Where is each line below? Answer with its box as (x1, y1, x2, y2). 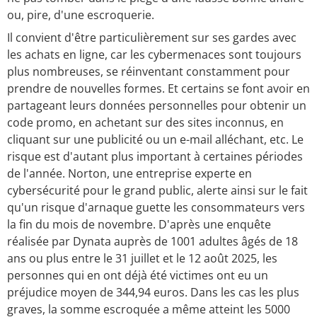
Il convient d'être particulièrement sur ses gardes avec (7, 30, 296, 46)
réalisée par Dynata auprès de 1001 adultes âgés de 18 (7, 234, 298, 250)
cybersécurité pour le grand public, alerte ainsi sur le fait (7, 183, 308, 199)
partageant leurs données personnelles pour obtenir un (7, 98, 306, 114)
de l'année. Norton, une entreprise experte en (7, 166, 252, 182)
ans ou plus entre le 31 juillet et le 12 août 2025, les (7, 250, 277, 267)
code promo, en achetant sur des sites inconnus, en (7, 115, 284, 131)
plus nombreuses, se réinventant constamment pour (7, 64, 290, 80)
